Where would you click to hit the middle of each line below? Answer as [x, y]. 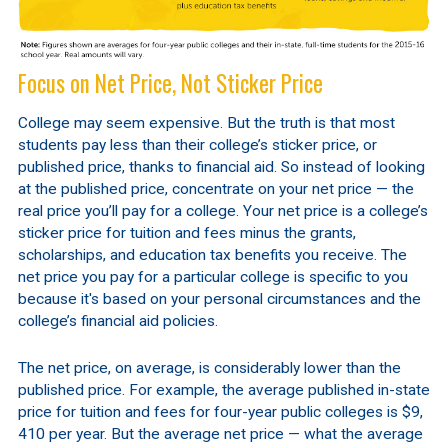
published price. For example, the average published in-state [223, 389]
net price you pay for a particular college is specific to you [212, 276]
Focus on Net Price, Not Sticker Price [170, 82]
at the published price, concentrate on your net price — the [215, 188]
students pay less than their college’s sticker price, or [197, 144]
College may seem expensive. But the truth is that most [206, 122]
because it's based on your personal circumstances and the [219, 298]
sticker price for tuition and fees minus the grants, [186, 232]
